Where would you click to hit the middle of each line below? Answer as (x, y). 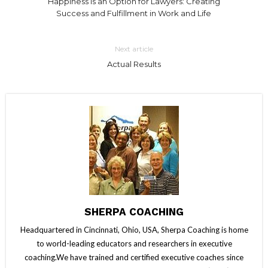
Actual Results (134, 64)
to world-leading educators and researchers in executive (134, 243)
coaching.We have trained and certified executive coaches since (134, 257)
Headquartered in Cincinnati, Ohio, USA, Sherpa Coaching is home (134, 229)
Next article (134, 48)
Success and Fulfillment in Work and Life (134, 13)
